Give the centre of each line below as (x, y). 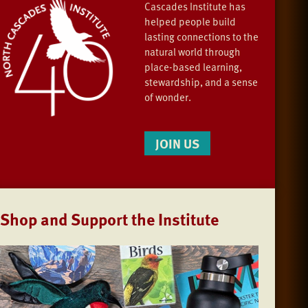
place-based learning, (193, 67)
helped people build (190, 22)
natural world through (192, 52)
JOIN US (177, 143)
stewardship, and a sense (201, 82)
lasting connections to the (201, 37)
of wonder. (169, 97)
